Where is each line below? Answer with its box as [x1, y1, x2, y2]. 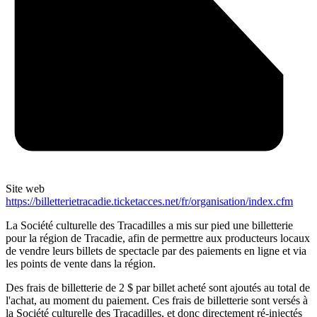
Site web [6, 183, 45, 195]
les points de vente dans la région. [6, 258, 158, 270]
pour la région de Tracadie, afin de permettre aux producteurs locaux [6, 232, 310, 245]
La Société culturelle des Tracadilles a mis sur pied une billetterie [6, 219, 293, 232]
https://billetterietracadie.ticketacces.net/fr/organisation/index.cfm [6, 195, 293, 208]
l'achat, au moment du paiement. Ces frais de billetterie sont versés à [6, 294, 308, 307]
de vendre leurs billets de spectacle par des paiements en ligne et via [6, 245, 306, 258]
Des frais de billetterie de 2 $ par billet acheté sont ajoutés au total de [6, 282, 310, 294]
